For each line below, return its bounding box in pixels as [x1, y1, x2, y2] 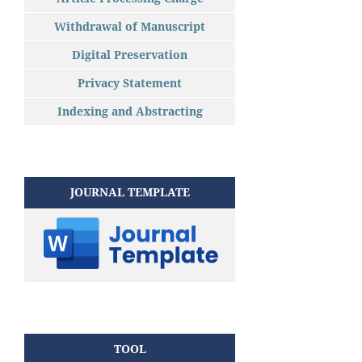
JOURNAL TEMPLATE [69, 183, 190, 200]
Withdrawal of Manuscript [54, 18, 205, 34]
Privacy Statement [78, 74, 182, 90]
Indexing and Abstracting [57, 103, 203, 119]
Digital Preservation [72, 46, 187, 62]
